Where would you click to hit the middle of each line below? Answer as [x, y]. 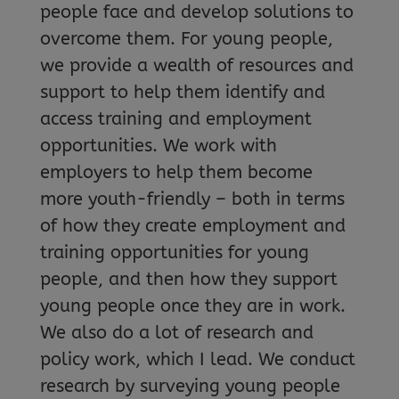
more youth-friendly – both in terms [192, 199]
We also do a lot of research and [176, 332]
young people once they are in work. [192, 305]
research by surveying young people [190, 386]
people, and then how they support [188, 279]
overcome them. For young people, [186, 38]
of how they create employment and [192, 225]
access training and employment [175, 118]
